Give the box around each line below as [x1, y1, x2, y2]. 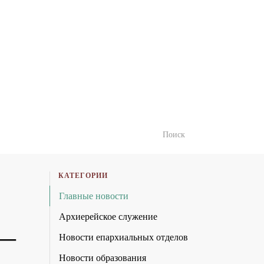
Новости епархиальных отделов [58, 232, 188, 243]
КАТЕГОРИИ [58, 171, 108, 180]
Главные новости [58, 191, 128, 202]
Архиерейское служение [58, 212, 157, 222]
